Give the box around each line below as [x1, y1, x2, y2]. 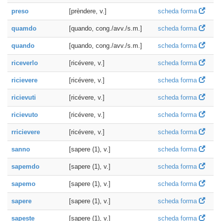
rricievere [11, 128, 40, 136]
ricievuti [11, 94, 36, 101]
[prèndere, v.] [69, 7, 107, 15]
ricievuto [11, 111, 38, 118]
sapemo [11, 180, 36, 187]
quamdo [11, 25, 37, 32]
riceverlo [11, 59, 38, 67]
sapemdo [11, 163, 39, 170]
